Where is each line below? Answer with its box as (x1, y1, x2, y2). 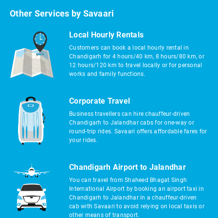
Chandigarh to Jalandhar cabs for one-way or (69, 119, 194, 126)
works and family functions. (69, 71, 145, 77)
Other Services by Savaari (10, 8, 114, 18)
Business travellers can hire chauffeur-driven (69, 110, 190, 117)
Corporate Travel (69, 96, 130, 106)
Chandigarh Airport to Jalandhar (69, 163, 186, 172)
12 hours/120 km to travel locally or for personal (69, 62, 202, 69)
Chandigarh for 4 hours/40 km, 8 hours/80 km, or (69, 53, 204, 60)
